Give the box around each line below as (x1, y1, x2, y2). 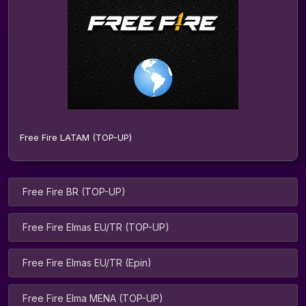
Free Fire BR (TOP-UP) (23, 186, 126, 197)
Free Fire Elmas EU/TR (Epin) (23, 257, 152, 268)
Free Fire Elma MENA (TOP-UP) (23, 292, 163, 304)
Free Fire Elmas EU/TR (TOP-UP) (23, 221, 169, 233)
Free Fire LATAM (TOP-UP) (20, 132, 132, 143)
